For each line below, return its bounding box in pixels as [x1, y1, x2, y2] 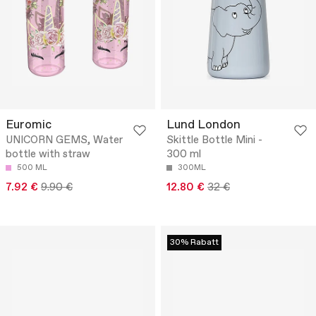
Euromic [6, 116, 51, 133]
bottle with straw [6, 147, 90, 162]
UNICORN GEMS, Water [6, 133, 123, 147]
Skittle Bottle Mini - [166, 133, 262, 147]
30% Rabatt [170, 236, 219, 248]
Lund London [166, 116, 241, 133]
